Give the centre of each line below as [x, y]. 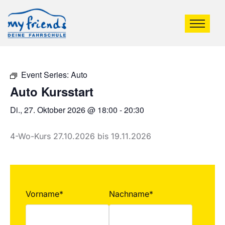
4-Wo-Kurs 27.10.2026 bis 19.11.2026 [81, 136]
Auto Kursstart [52, 91]
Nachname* [131, 194]
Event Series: [46, 75]
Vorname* [44, 194]
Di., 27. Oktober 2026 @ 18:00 [64, 110]
